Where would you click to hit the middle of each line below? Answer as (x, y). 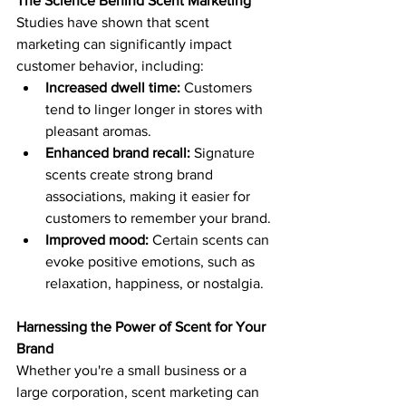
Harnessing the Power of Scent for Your (143, 326)
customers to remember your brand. (158, 217)
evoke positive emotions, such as (152, 261)
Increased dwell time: (113, 87)
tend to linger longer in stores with (156, 109)
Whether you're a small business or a (133, 370)
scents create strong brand (131, 174)
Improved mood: (97, 239)
